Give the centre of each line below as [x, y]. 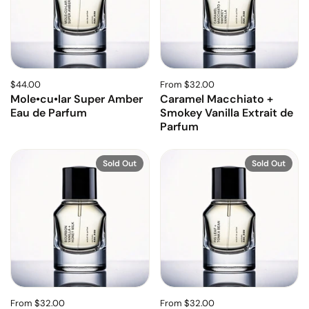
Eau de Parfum [49, 113]
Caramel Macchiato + [216, 99]
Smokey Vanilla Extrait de [226, 113]
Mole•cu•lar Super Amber [77, 99]
